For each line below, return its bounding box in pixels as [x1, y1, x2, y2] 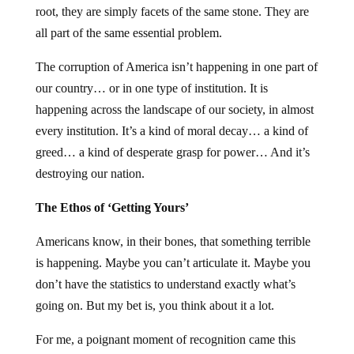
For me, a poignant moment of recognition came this [35, 333, 296, 346]
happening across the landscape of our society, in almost [35, 103, 314, 116]
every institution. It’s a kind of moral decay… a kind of [35, 124, 308, 137]
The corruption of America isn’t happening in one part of [35, 60, 318, 73]
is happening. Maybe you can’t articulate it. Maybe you [35, 256, 311, 269]
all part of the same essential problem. [35, 26, 222, 40]
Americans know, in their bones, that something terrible [35, 235, 311, 248]
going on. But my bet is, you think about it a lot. [35, 299, 274, 312]
